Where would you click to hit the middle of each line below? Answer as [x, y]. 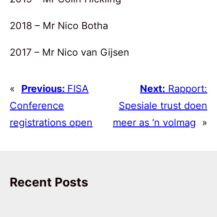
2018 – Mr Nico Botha [59, 25]
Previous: [44, 88]
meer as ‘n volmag [154, 122]
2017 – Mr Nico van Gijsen [70, 52]
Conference [37, 105]
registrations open [51, 122]
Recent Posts [49, 182]
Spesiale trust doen [163, 105]
